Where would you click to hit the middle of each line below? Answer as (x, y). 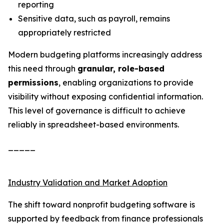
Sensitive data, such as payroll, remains (94, 18)
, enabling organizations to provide (126, 82)
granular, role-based (121, 68)
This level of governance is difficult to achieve (97, 110)
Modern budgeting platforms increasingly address (105, 54)
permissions (33, 82)
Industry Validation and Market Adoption (88, 182)
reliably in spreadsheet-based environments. (93, 124)
